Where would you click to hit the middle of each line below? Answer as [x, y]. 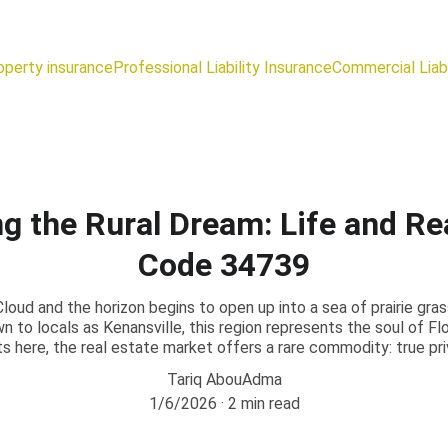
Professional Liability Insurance [222, 67]
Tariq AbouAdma [224, 379]
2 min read [263, 403]
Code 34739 [224, 265]
